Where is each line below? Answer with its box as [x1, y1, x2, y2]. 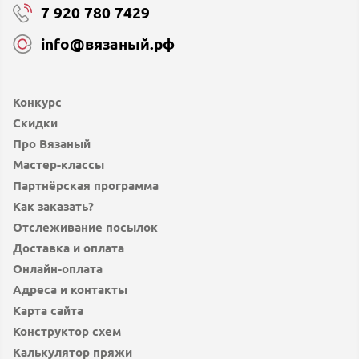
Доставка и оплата [13, 241, 124, 255]
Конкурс [13, 95, 62, 109]
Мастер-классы [13, 158, 104, 171]
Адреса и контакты [13, 283, 127, 296]
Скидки [13, 116, 58, 130]
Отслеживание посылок [13, 220, 158, 234]
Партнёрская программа [13, 179, 159, 192]
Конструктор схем [13, 325, 121, 338]
